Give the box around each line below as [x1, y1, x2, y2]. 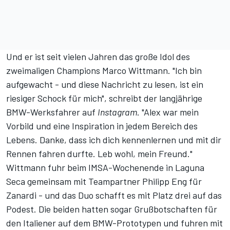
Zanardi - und [6, 189, 62, 201]
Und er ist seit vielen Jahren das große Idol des [6, 51, 190, 63]
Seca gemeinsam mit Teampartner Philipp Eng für [6, 176, 202, 187]
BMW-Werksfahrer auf [6, 106, 98, 118]
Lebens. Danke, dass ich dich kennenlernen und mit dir [6, 134, 221, 146]
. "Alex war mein [137, 106, 199, 118]
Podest [6, 203, 34, 215]
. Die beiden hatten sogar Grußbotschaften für [34, 203, 217, 215]
